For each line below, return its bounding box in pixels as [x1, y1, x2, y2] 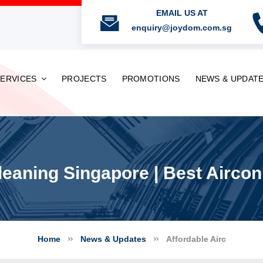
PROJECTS [62, 74, 107, 83]
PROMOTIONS [122, 74, 180, 83]
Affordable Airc [166, 234, 226, 244]
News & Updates [80, 234, 146, 244]
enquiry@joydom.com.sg [131, 23, 232, 32]
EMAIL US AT [156, 8, 208, 18]
